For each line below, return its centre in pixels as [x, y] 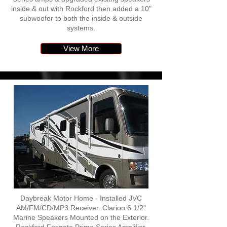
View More [81, 48]
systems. [81, 28]
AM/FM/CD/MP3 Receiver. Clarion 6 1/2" [81, 208]
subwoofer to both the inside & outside [81, 18]
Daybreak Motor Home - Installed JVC [81, 198]
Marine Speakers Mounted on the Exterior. [81, 217]
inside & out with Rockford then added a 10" [81, 9]
